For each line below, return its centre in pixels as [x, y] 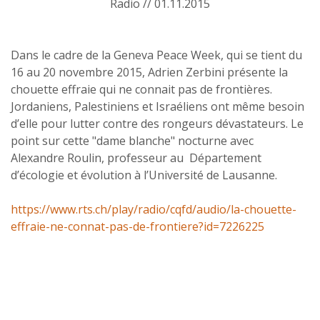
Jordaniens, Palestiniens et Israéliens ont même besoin [157, 106]
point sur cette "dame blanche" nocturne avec [132, 141]
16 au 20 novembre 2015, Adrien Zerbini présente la [149, 72]
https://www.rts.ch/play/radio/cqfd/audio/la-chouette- [154, 209]
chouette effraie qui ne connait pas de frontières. [141, 89]
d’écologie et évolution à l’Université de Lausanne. [145, 175]
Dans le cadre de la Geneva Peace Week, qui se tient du [156, 55]
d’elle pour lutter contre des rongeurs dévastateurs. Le [157, 124]
